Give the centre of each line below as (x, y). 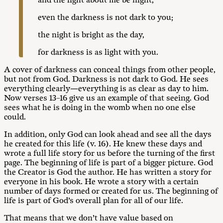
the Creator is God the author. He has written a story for (108, 172)
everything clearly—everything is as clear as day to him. (106, 89)
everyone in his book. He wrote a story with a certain (101, 182)
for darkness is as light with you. (98, 53)
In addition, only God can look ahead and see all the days (108, 135)
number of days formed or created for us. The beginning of (111, 191)
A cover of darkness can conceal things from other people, (110, 70)
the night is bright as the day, (91, 35)
